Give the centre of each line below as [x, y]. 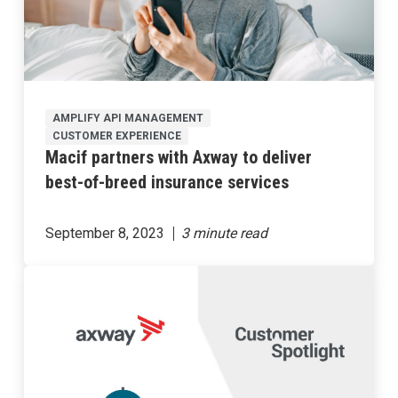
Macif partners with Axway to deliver [178, 157]
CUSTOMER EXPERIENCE [116, 135]
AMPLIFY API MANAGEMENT [127, 118]
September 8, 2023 [104, 233]
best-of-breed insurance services [167, 182]
